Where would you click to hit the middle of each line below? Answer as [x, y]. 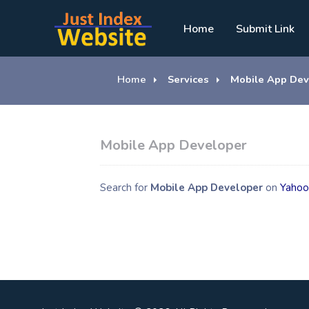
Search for [126, 188]
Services [187, 79]
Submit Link [265, 29]
